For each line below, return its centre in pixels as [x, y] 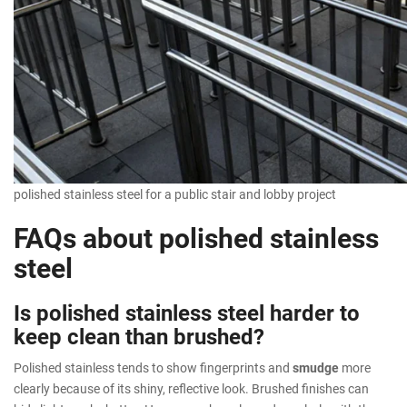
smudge [316, 368]
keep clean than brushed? [139, 337]
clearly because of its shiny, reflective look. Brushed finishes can [191, 389]
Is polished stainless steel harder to [187, 313]
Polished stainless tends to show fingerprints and [153, 368]
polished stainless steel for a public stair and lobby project [175, 194]
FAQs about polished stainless [196, 238]
